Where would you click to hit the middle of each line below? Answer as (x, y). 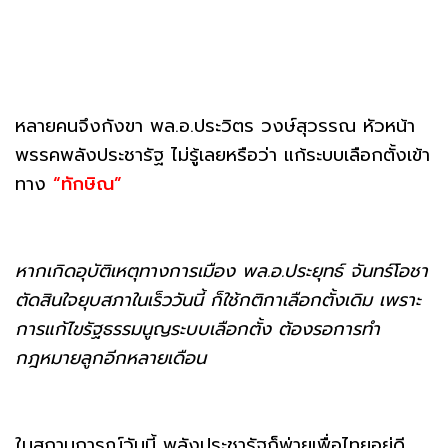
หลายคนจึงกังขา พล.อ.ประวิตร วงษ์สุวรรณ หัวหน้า (215, 125)
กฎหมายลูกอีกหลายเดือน (110, 357)
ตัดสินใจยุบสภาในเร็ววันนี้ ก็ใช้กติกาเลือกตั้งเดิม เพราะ (218, 299)
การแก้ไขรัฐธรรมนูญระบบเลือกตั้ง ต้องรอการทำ (197, 328)
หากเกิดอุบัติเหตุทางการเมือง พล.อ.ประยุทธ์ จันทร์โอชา (221, 270)
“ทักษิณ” (87, 183)
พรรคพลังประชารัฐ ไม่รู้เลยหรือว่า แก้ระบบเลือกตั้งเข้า (222, 154)
